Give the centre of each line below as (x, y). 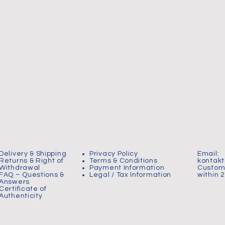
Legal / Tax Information (131, 175)
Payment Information (127, 167)
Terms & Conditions (124, 160)
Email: (208, 153)
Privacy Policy (114, 153)
